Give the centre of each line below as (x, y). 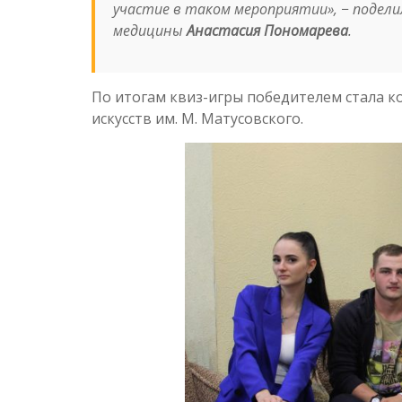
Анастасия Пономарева (267, 30)
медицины (150, 30)
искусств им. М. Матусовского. (197, 118)
